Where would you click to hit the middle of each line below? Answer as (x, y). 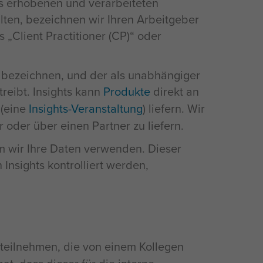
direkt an (175, 92)
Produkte (127, 92)
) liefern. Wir (174, 109)
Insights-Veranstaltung (86, 109)
